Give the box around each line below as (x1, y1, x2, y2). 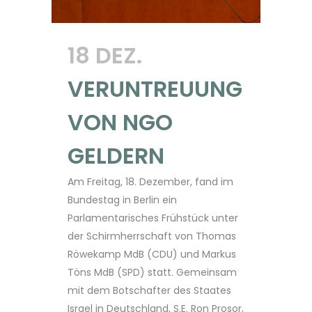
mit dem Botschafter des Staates (68, 283, 231, 297)
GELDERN (68, 139, 164, 171)
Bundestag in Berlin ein (68, 192, 177, 207)
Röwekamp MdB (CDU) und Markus (68, 247, 236, 261)
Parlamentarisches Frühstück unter (68, 210, 238, 225)
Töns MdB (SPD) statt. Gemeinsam (68, 265, 237, 279)
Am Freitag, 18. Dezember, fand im (68, 174, 233, 189)
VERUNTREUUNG (68, 72, 242, 104)
